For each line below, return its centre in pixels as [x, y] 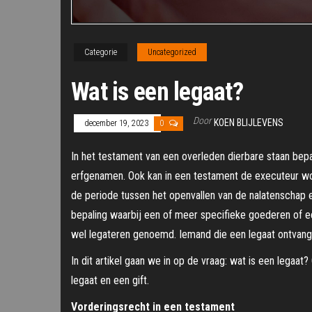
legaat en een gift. [110, 281]
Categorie [101, 53]
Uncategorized [172, 53]
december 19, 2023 [117, 124]
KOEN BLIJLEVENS [249, 123]
